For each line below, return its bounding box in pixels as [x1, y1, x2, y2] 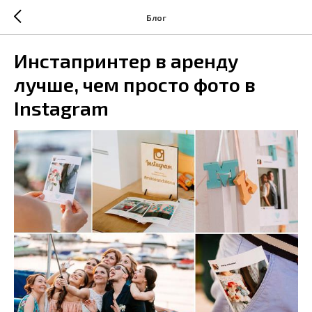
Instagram [14, 96, 109, 120]
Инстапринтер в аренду [14, 49, 238, 72]
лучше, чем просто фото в [14, 72, 256, 96]
